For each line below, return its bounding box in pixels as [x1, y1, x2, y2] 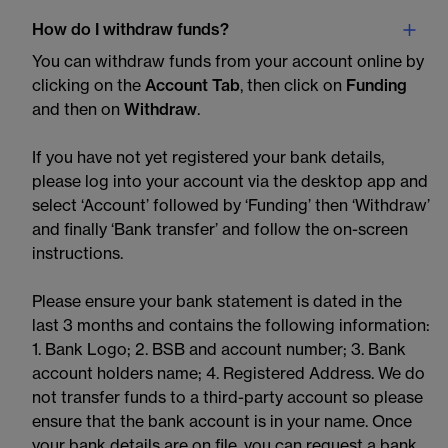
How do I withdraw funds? [32, 22, 229, 38]
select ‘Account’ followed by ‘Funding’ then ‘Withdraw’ [32, 198, 430, 214]
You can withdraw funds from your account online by [32, 54, 424, 70]
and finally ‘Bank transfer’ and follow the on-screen [32, 222, 408, 238]
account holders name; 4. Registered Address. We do [32, 366, 425, 382]
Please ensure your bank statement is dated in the [32, 294, 402, 310]
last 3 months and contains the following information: [32, 318, 430, 334]
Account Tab [145, 78, 240, 94]
